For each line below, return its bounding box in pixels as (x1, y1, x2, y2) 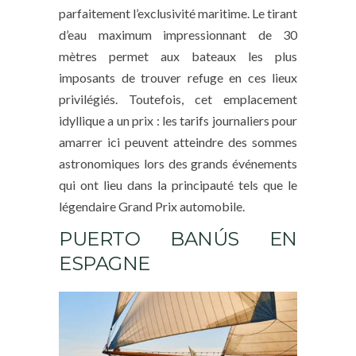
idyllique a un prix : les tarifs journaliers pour (59, 112, 297, 128)
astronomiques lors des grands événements (59, 155, 297, 171)
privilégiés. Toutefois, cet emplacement (59, 91, 297, 106)
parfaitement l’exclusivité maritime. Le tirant (59, 5, 297, 21)
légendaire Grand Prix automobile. (59, 198, 245, 214)
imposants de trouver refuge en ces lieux (59, 69, 297, 85)
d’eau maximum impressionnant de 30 (59, 26, 297, 42)
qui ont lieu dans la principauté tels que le (59, 176, 297, 192)
